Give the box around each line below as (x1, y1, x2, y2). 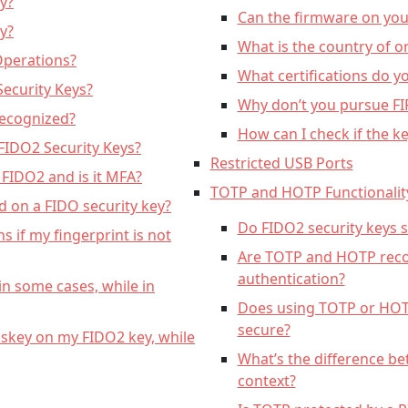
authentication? (237, 269, 345, 289)
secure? (237, 320, 291, 340)
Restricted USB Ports (209, 153, 353, 173)
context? (237, 371, 296, 391)
